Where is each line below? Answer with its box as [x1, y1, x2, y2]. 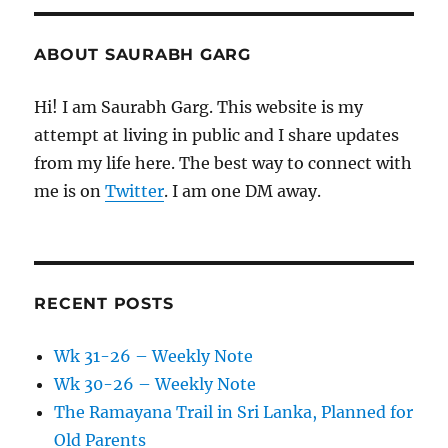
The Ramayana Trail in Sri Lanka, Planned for [54, 402, 414, 423]
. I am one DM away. [164, 181, 322, 202]
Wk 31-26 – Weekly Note [54, 346, 254, 367]
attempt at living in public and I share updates [34, 125, 400, 146]
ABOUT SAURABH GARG [34, 45, 251, 65]
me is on [34, 181, 106, 202]
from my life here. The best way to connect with [34, 153, 413, 174]
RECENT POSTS [34, 294, 174, 314]
